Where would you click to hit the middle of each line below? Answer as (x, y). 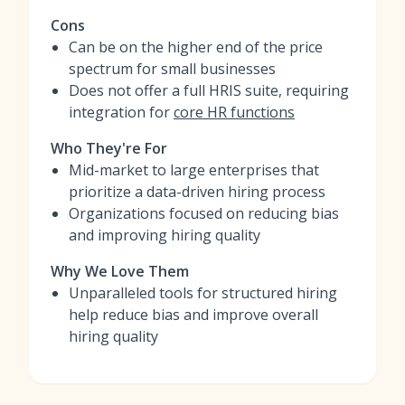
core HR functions (234, 112)
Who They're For (109, 148)
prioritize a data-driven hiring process (197, 192)
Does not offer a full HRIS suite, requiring (209, 90)
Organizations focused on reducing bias (204, 213)
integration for (121, 112)
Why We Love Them (120, 271)
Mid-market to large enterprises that (194, 170)
